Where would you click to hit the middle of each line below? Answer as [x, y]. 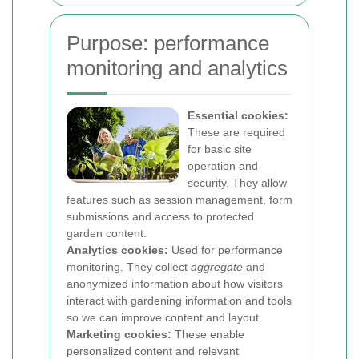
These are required [236, 132]
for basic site [220, 149]
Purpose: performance [168, 43]
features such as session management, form [179, 200]
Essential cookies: [238, 115]
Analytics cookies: [117, 250]
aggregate [217, 267]
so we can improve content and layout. [164, 317]
